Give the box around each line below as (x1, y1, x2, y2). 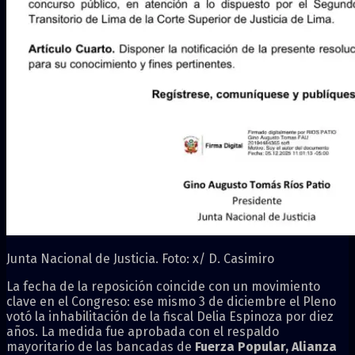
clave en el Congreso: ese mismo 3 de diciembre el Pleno (6, 293, 336, 309)
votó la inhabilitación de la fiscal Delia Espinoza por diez (6, 308, 334, 324)
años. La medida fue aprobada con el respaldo (6, 323, 279, 339)
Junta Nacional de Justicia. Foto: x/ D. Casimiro (6, 250, 274, 266)
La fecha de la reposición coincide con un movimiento (6, 278, 320, 294)
